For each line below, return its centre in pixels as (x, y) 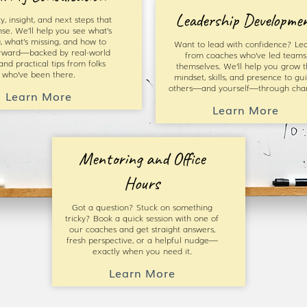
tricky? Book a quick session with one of (142, 218)
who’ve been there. (38, 74)
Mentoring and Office (142, 159)
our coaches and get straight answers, (142, 229)
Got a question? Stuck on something (142, 207)
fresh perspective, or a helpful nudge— (142, 240)
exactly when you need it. (142, 251)
